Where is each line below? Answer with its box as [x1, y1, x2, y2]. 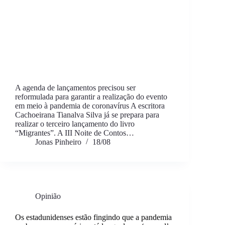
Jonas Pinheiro [35, 138, 81, 147]
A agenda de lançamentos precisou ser [15, 83, 136, 92]
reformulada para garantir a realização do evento [15, 92, 167, 101]
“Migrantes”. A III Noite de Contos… [15, 129, 134, 138]
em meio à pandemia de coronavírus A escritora [15, 101, 165, 110]
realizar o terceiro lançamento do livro [15, 120, 135, 129]
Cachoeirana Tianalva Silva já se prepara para [15, 110, 159, 120]
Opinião [35, 192, 61, 201]
